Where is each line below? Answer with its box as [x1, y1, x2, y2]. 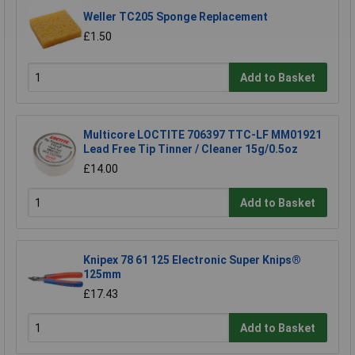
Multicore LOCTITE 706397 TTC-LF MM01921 [83, 128, 322, 141]
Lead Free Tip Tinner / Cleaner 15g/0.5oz [83, 142, 298, 155]
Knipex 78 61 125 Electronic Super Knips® [83, 253, 301, 266]
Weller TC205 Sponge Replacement [83, 10, 268, 23]
